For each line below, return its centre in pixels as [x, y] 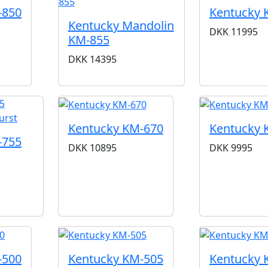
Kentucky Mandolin [121, 25]
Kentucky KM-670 [115, 128]
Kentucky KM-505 [115, 258]
